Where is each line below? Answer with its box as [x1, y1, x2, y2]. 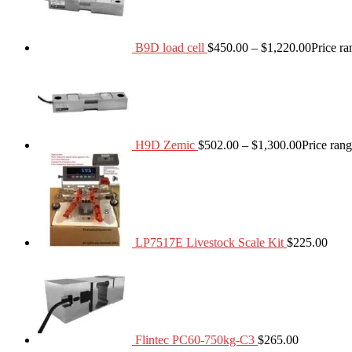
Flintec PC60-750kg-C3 [135, 333, 255, 347]
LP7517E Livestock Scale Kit [135, 236, 284, 250]
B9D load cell [135, 41, 204, 55]
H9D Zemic [135, 138, 195, 152]
